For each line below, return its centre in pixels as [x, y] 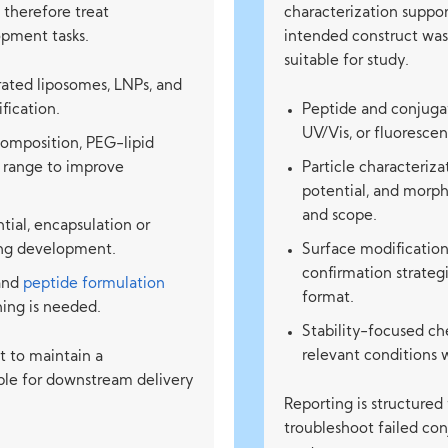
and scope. [339, 216]
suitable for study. [346, 61]
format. [328, 298]
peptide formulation [94, 284]
